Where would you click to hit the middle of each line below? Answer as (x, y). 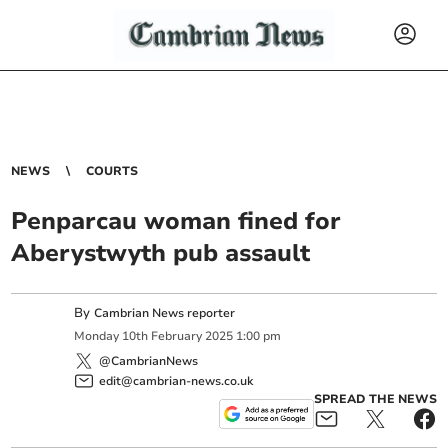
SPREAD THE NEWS (375, 398)
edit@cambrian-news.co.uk (176, 380)
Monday (97, 336)
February (177, 336)
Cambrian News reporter (165, 313)
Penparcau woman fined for (176, 221)
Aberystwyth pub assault (161, 253)
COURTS (112, 171)
